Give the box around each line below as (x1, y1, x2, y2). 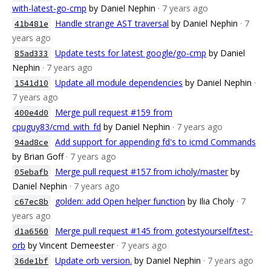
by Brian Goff (12, 151, 64, 162)
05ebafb (15, 167, 48, 177)
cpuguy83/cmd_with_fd (12, 121, 101, 132)
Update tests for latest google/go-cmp (55, 47, 206, 59)
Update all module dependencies (55, 77, 183, 88)
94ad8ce (15, 137, 48, 148)
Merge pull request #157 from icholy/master (55, 166, 228, 177)
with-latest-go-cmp (12, 2, 87, 14)
